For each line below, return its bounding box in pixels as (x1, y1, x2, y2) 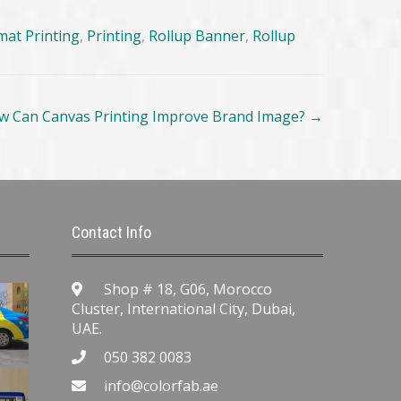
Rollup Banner (149, 26, 245, 47)
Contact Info (72, 223, 152, 243)
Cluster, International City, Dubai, (72, 299, 296, 320)
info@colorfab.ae (104, 376, 219, 397)
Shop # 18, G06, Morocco (100, 279, 273, 300)
